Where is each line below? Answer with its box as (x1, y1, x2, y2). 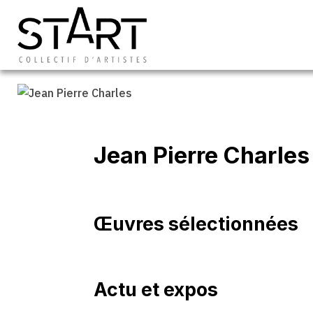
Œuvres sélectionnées (94, 212, 298, 235)
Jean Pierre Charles (94, 140, 310, 169)
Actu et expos (94, 277, 218, 300)
